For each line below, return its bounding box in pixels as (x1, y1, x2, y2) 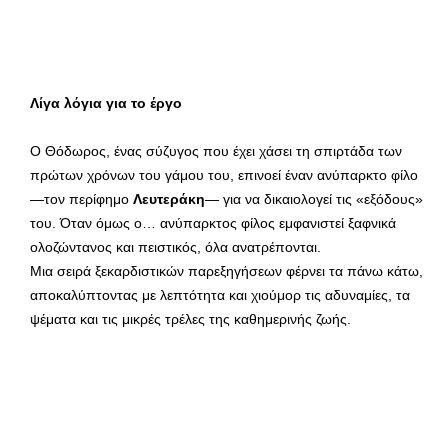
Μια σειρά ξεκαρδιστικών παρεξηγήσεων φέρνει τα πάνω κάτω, (30, 262, 423, 279)
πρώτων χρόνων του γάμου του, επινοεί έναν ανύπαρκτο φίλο (30, 166, 418, 183)
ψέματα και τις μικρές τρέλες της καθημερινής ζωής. (30, 310, 351, 327)
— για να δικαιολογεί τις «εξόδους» (205, 190, 423, 207)
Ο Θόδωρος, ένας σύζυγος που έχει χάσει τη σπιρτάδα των (30, 142, 402, 159)
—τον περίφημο (30, 190, 133, 207)
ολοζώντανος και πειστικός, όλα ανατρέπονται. (30, 238, 321, 255)
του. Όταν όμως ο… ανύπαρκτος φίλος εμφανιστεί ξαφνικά (30, 214, 396, 231)
